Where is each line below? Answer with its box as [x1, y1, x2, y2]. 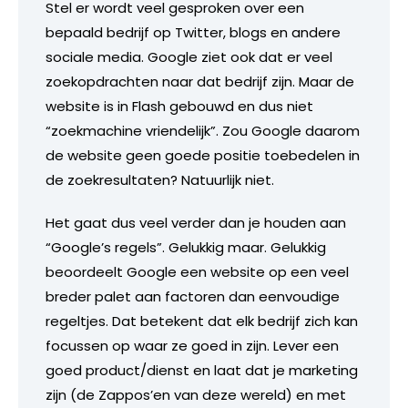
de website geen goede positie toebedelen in [46, 145, 360, 165]
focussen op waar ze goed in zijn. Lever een [46, 335, 339, 355]
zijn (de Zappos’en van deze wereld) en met [46, 384, 346, 404]
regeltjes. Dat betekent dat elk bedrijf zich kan [46, 311, 358, 331]
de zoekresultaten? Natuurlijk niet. [46, 169, 274, 189]
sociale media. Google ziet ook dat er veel [46, 46, 332, 66]
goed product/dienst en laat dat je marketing [46, 360, 358, 380]
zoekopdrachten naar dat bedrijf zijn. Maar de [46, 71, 354, 91]
